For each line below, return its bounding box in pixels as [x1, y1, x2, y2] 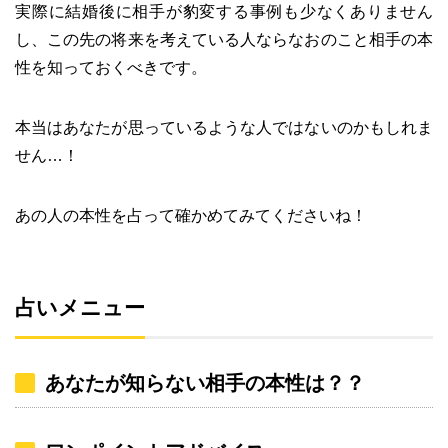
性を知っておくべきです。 [15, 58, 207, 76]
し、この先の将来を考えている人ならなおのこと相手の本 [15, 30, 433, 48]
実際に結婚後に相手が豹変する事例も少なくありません [15, 2, 433, 20]
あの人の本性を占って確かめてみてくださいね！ [15, 206, 367, 224]
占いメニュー [15, 295, 145, 319]
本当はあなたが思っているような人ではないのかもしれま [15, 118, 433, 136]
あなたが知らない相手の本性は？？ [45, 371, 365, 394]
